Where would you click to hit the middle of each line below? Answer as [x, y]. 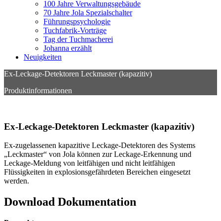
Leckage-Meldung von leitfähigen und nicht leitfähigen [90, 163]
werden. [17, 181]
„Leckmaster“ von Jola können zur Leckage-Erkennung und [98, 154]
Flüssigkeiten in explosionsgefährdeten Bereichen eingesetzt [97, 172]
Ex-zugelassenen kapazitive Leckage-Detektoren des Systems [100, 146]
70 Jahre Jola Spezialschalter [88, 13]
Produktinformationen [38, 91]
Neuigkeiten [43, 57]
